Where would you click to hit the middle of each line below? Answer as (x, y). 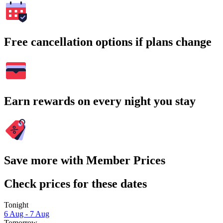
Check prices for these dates (75, 183)
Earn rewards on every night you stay (100, 101)
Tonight (16, 205)
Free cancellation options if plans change (108, 42)
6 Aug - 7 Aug (27, 214)
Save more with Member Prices (85, 160)
